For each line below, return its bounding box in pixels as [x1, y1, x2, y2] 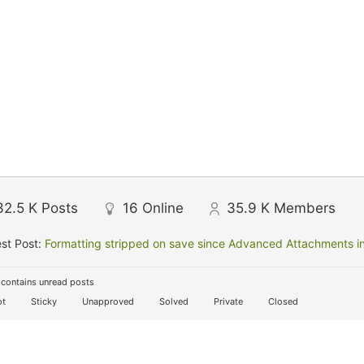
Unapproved [80, 296, 134, 307]
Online [142, 200, 184, 216]
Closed [266, 296, 298, 307]
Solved [157, 296, 188, 307]
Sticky [28, 296, 57, 307]
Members [274, 200, 336, 216]
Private [211, 296, 243, 307]
